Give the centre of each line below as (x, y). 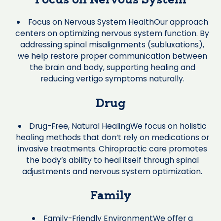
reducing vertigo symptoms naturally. (112, 79)
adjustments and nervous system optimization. (112, 171)
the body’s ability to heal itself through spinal (112, 160)
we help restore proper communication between (112, 56)
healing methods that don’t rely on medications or (112, 137)
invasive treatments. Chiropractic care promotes (112, 148)
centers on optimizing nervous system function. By (112, 34)
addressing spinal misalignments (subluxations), (112, 45)
